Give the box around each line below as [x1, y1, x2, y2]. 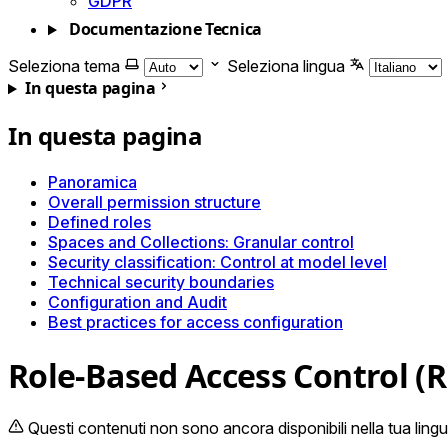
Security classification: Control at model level [48, 252, 387, 273]
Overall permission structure [48, 192, 261, 213]
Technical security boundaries [48, 272, 274, 293]
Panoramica [48, 172, 137, 193]
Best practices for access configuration [48, 312, 343, 333]
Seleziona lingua [227, 56, 345, 77]
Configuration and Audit [48, 292, 227, 313]
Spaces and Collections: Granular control [48, 232, 354, 253]
